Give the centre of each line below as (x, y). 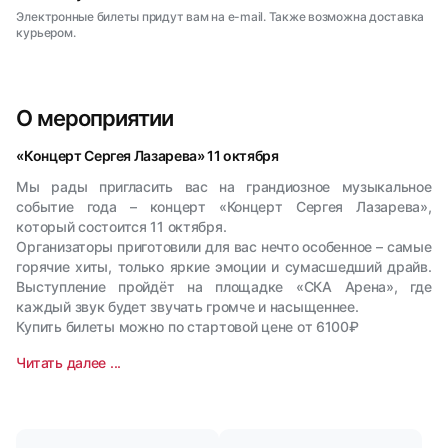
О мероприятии (95, 118)
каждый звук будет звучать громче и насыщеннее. (187, 306)
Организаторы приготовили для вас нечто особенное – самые (224, 246)
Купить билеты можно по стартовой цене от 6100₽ (187, 326)
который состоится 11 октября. (121, 226)
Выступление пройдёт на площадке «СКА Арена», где (224, 286)
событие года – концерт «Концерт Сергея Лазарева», (224, 206)
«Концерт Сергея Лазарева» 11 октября (147, 155)
